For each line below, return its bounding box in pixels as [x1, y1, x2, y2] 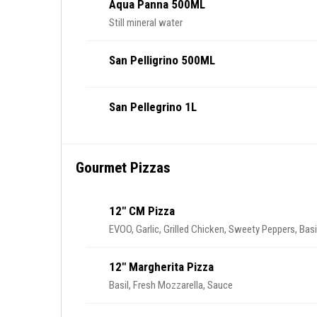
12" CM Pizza [109, 204, 175, 218]
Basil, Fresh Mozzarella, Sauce [109, 279, 233, 292]
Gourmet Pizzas [76, 159, 171, 176]
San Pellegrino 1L [109, 100, 197, 114]
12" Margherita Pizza [109, 260, 214, 274]
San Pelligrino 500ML [109, 53, 215, 67]
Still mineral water [109, 16, 183, 29]
